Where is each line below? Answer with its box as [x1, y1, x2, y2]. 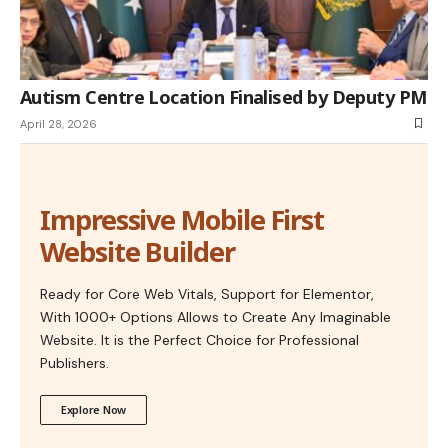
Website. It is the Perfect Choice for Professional [40, 330, 359, 349]
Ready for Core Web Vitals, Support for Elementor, [40, 284, 374, 303]
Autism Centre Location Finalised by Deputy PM [20, 84, 427, 109]
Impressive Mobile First [40, 200, 325, 238]
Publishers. [40, 353, 109, 372]
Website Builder [40, 232, 235, 270]
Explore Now [61, 401, 127, 417]
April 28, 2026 [20, 116, 97, 131]
